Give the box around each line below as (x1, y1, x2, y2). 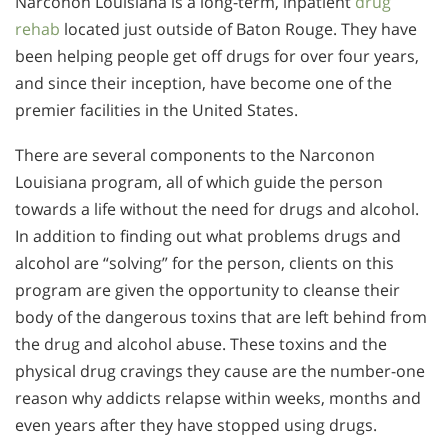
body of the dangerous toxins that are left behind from (15, 305, 427, 328)
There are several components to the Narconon (15, 143, 375, 166)
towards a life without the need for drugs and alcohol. (15, 197, 419, 220)
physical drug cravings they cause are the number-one (15, 359, 425, 382)
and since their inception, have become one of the (15, 72, 392, 95)
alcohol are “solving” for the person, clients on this (15, 251, 394, 274)
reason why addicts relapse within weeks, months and (15, 386, 421, 409)
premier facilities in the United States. (15, 99, 298, 122)
